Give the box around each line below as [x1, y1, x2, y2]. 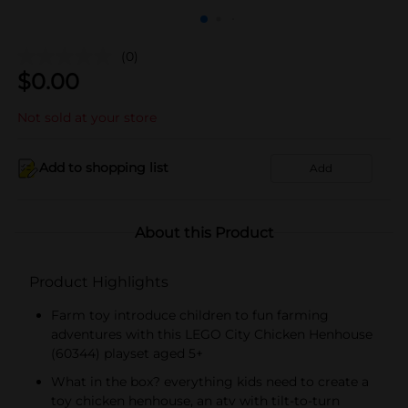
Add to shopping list [39, 159, 168, 176]
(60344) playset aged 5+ [51, 344, 203, 362]
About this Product [134, 223, 274, 241]
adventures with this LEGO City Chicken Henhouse [51, 325, 372, 342]
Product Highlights [29, 272, 168, 291]
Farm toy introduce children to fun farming [51, 306, 329, 323]
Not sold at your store [17, 108, 157, 126]
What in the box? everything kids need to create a [51, 372, 369, 390]
